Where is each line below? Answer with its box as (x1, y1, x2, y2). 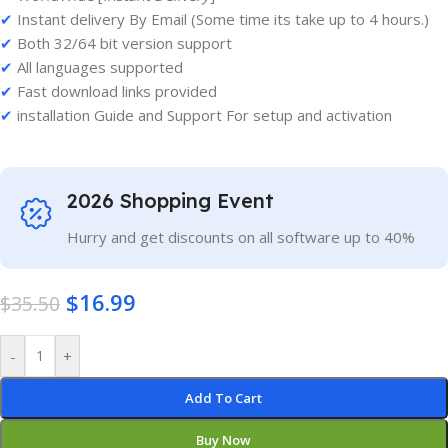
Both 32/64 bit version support (13, 33, 232, 53)
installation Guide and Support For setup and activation (13, 105, 392, 125)
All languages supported (13, 57, 183, 77)
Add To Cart (185, 389, 263, 407)
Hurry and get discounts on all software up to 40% (67, 227, 415, 247)
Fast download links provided (13, 81, 217, 101)
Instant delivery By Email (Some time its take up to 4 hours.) (13, 9, 429, 29)
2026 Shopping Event (67, 188, 274, 213)
